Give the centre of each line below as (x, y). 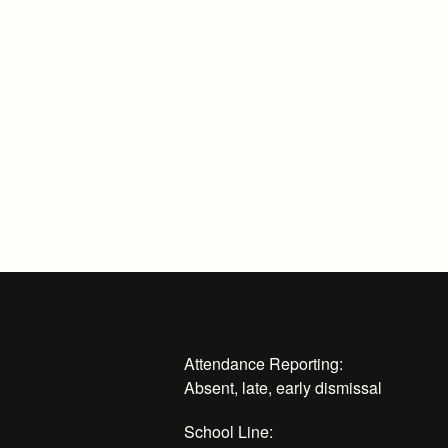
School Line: (228, 431)
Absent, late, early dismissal (283, 387)
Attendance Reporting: (263, 363)
